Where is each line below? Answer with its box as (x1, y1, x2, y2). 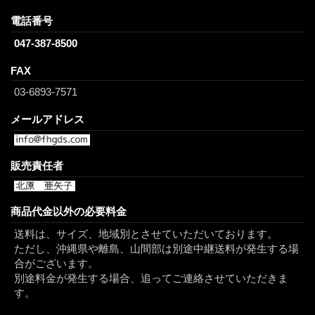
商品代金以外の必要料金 (11, 205, 127, 218)
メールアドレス (11, 112, 84, 125)
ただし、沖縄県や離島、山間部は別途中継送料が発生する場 (14, 243, 299, 255)
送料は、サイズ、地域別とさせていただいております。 (14, 228, 278, 240)
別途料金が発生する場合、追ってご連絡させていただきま (14, 272, 288, 285)
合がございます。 (14, 257, 98, 270)
